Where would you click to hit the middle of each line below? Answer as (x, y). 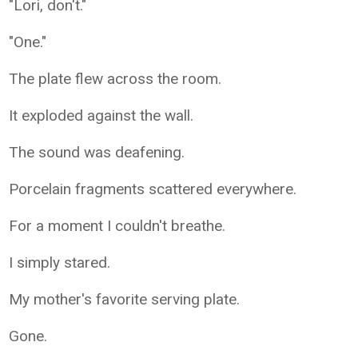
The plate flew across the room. (115, 78)
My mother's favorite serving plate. (125, 299)
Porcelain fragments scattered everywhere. (153, 189)
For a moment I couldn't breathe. (117, 225)
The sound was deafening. (97, 152)
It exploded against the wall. (101, 115)
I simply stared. (60, 262)
